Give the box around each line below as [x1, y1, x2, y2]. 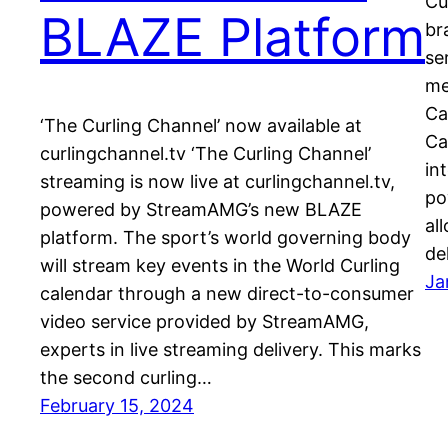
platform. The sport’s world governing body [40, 227, 411, 249]
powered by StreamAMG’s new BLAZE [40, 199, 362, 221]
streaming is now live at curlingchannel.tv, [40, 171, 395, 193]
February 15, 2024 [40, 395, 194, 417]
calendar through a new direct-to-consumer [40, 283, 414, 305]
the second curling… [40, 367, 212, 389]
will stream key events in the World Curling [40, 255, 400, 277]
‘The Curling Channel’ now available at [40, 115, 362, 137]
